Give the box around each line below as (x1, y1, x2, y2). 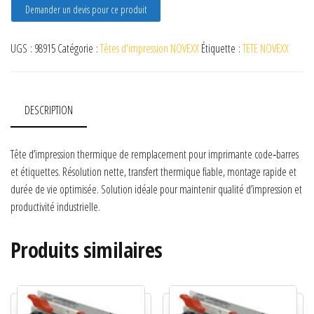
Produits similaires (11, 235, 163, 265)
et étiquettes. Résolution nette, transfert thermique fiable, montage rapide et (11, 164, 296, 180)
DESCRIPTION (25, 102, 73, 118)
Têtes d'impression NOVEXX (100, 41, 199, 57)
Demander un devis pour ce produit (25, 3, 146, 17)
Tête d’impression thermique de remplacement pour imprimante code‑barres (11, 146, 299, 163)
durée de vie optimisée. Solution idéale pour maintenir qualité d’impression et (11, 182, 302, 198)
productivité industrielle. (11, 199, 100, 215)
